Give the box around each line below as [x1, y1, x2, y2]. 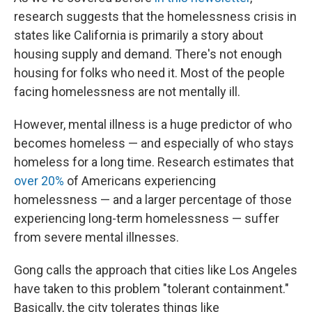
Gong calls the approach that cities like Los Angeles [14, 263, 297, 277]
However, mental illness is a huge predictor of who [14, 117, 292, 132]
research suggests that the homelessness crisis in [14, 9, 297, 24]
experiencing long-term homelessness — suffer [14, 211, 279, 226]
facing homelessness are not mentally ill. [14, 84, 240, 99]
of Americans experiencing [64, 173, 216, 188]
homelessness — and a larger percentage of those [14, 192, 292, 207]
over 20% [14, 173, 64, 188]
